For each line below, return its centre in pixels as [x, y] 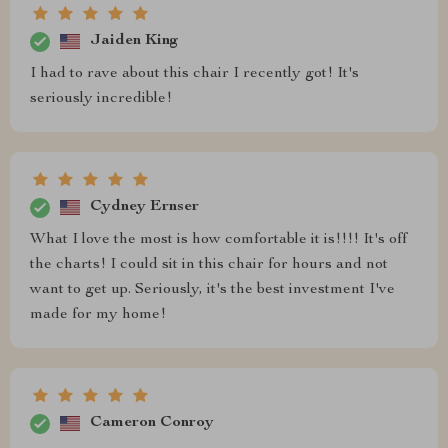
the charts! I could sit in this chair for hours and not [209, 264]
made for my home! [98, 314]
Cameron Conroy [152, 423]
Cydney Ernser [144, 207]
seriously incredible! [101, 98]
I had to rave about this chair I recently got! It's [194, 73]
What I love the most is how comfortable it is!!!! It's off [218, 239]
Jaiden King [134, 41]
